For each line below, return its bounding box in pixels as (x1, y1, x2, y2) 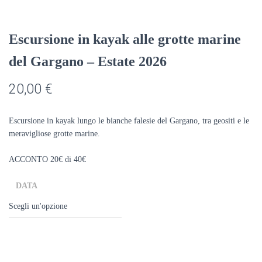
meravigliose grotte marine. (9, 129, 100, 138)
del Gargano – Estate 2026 (9, 54, 167, 69)
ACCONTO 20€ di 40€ (9, 155, 86, 164)
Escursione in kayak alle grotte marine (9, 32, 241, 47)
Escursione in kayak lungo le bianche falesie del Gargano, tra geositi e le (9, 116, 249, 125)
